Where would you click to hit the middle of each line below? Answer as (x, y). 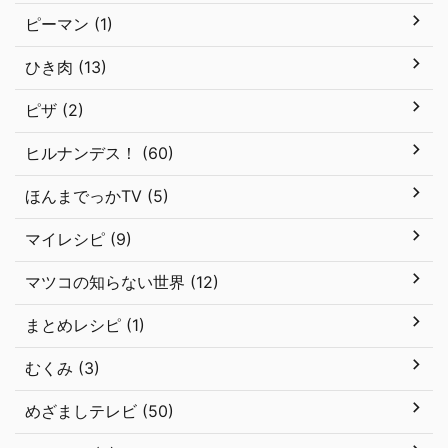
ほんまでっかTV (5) (97, 196)
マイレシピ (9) (78, 239)
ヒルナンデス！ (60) (99, 153)
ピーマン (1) (69, 24)
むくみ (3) (62, 368)
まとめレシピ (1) (85, 325)
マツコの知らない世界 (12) (122, 282)
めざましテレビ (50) (99, 411)
